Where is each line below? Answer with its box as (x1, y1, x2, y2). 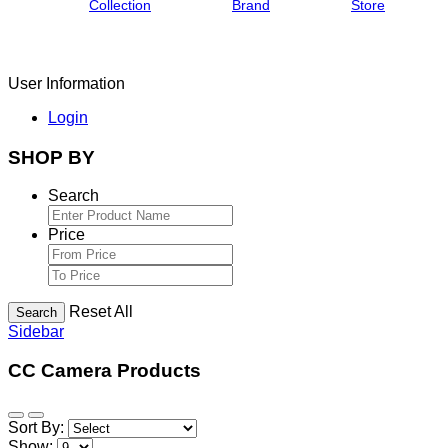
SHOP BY (8, 146, 95, 168)
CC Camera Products (8, 359, 201, 381)
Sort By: (8, 418, 64, 436)
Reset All (69, 303, 133, 321)
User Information (8, 74, 125, 92)
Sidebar (8, 323, 64, 341)
